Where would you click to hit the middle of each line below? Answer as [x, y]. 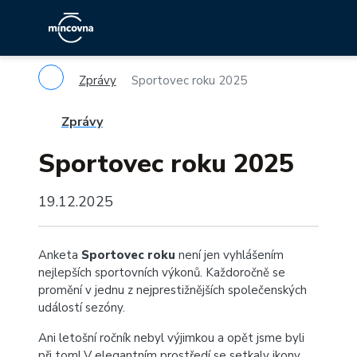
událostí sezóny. [82, 308]
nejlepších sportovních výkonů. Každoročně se [162, 273]
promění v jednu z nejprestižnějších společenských [173, 290]
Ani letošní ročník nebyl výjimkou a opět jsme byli [171, 338]
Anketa [60, 255]
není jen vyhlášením [229, 255]
